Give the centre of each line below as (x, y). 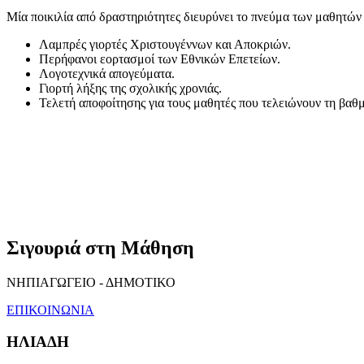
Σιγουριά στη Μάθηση (100, 248)
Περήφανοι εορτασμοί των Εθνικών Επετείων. (160, 59)
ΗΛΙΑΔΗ (38, 341)
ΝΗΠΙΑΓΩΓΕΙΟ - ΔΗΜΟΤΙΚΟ (91, 283)
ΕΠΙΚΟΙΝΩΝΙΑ (50, 310)
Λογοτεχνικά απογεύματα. (107, 74)
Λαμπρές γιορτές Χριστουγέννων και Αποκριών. (165, 45)
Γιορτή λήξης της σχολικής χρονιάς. (130, 89)
